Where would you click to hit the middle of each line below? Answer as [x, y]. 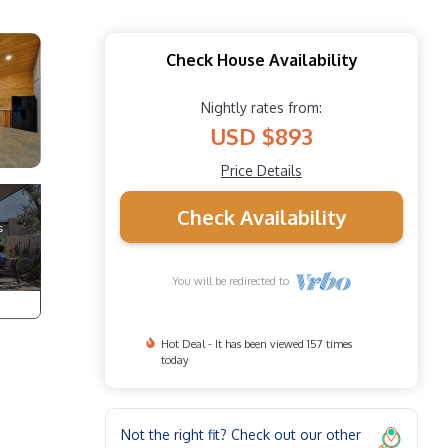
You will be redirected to [233, 280]
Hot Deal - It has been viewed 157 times [256, 343]
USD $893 [261, 135]
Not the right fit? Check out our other [241, 434]
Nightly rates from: [261, 107]
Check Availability [261, 216]
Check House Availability [261, 59]
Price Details [261, 170]
